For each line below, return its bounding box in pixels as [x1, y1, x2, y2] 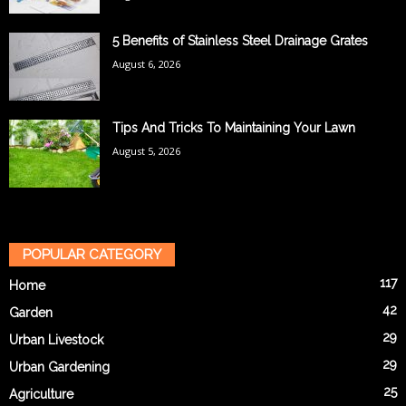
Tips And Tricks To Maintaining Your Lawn [112, 120, 355, 135]
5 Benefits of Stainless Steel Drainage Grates [112, 33, 368, 48]
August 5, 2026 [112, 143, 180, 158]
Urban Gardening [9, 359, 110, 374]
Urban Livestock [9, 332, 103, 347]
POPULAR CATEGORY [23, 246, 161, 263]
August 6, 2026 [112, 56, 180, 71]
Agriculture [9, 386, 73, 401]
